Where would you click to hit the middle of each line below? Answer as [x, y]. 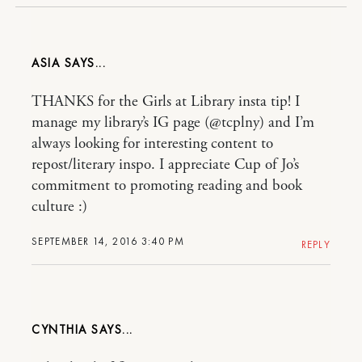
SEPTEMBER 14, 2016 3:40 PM [108, 241]
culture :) [59, 207]
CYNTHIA [59, 330]
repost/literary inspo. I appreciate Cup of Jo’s [165, 165]
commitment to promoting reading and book [167, 186]
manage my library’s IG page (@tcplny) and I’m [173, 123]
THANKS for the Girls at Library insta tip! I [166, 102]
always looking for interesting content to [152, 144]
